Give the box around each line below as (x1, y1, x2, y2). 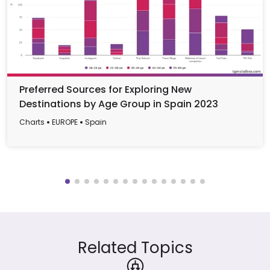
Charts (19, 116, 45, 127)
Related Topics (77, 236, 193, 259)
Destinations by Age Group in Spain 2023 (19, 96, 218, 111)
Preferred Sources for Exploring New (19, 82, 192, 96)
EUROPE (52, 116, 78, 127)
